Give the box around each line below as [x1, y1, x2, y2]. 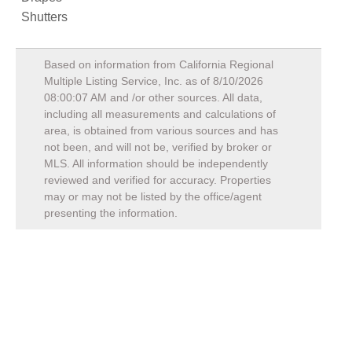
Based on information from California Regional [44, 57, 273, 71]
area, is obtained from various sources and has [44, 123, 278, 137]
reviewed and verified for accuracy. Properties [44, 173, 271, 186]
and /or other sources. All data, [107, 90, 262, 104]
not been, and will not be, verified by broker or [44, 140, 272, 153]
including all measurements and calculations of [44, 107, 276, 120]
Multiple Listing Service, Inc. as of [44, 74, 213, 87]
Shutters [21, 9, 68, 24]
